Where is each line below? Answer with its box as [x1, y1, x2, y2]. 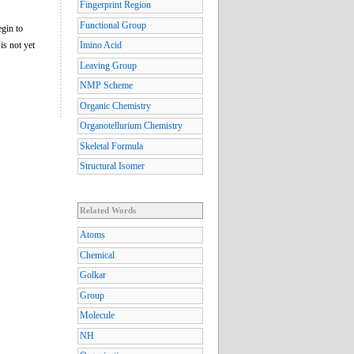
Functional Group [80, 19, 146, 31]
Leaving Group [80, 59, 137, 71]
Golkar [80, 269, 106, 281]
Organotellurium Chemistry [80, 120, 183, 132]
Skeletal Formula [80, 140, 143, 152]
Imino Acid [80, 40, 122, 51]
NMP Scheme [80, 80, 133, 92]
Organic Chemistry [80, 100, 151, 111]
